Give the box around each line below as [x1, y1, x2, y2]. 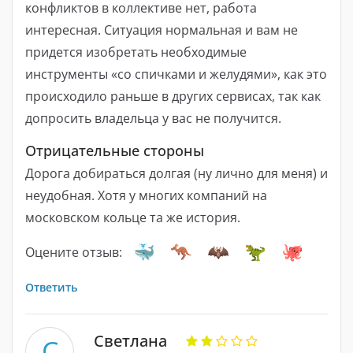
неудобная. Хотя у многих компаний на [25, 186, 267, 204]
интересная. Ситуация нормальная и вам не [25, 21, 298, 39]
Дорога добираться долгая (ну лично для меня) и [25, 164, 328, 182]
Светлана [94, 329, 167, 351]
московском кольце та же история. [25, 208, 240, 226]
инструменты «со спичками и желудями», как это [25, 65, 327, 84]
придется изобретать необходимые [25, 43, 247, 61]
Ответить [25, 279, 77, 295]
